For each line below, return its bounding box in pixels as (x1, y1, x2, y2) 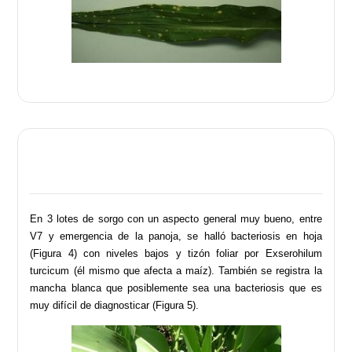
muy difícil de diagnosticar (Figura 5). (30, 299, 200, 311)
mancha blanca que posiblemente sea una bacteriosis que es (30, 281, 322, 294)
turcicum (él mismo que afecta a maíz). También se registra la (30, 264, 322, 277)
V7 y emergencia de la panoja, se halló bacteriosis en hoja (30, 229, 322, 242)
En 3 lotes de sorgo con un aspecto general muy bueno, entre (30, 212, 322, 225)
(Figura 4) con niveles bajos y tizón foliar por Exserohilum (30, 247, 322, 259)
